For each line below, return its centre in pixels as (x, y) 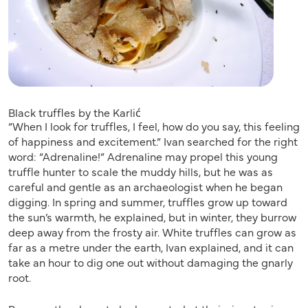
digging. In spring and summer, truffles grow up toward (148, 202)
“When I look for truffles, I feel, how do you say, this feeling (154, 126)
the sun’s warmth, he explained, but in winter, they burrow (152, 217)
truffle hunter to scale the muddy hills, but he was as (141, 172)
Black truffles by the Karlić (75, 112)
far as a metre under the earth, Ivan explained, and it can (151, 247)
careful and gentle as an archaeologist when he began (145, 187)
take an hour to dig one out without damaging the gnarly (151, 262)
